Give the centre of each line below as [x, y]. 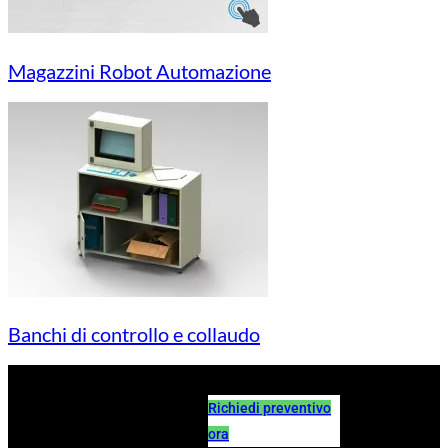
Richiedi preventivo [269, 407]
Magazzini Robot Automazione [139, 70]
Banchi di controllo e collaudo [134, 334]
